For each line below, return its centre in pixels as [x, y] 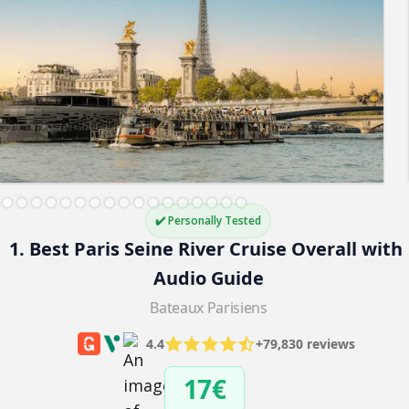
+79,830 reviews [305, 343]
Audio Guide [208, 278]
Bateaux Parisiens [209, 307]
